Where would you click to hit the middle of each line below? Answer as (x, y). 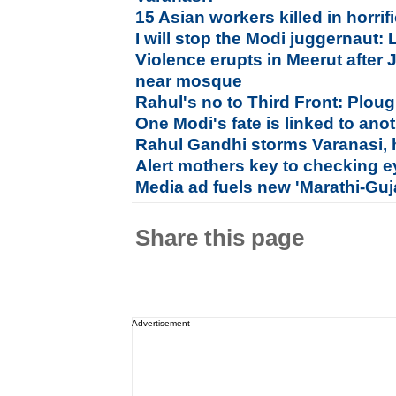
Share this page (220, 238)
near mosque (189, 81)
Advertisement (161, 323)
